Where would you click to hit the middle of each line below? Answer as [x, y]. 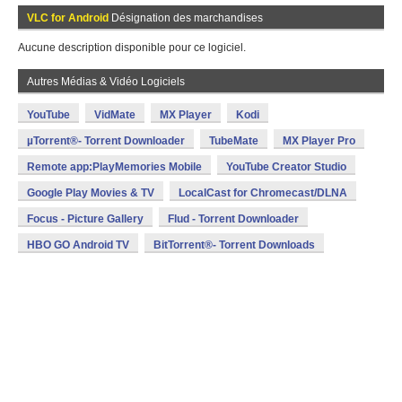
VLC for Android [68, 18]
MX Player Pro [319, 141]
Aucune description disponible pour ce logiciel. [132, 48]
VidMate [115, 115]
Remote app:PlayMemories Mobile [114, 167]
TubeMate [234, 141]
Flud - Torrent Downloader [233, 219]
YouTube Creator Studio [286, 167]
